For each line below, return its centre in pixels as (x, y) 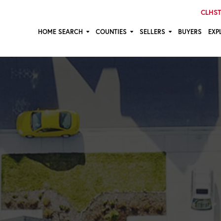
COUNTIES (111, 32)
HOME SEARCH (60, 32)
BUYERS (190, 32)
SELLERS (152, 32)
